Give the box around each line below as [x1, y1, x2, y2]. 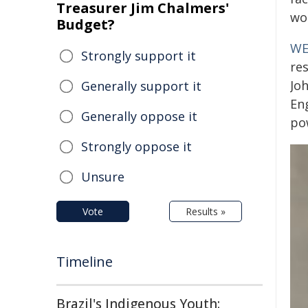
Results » [186, 205, 225, 218]
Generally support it [81, 78, 201, 94]
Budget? [56, 15, 115, 34]
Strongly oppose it [81, 138, 192, 155]
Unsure [81, 168, 124, 185]
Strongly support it [81, 47, 196, 64]
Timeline [56, 252, 113, 271]
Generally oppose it [81, 108, 197, 124]
